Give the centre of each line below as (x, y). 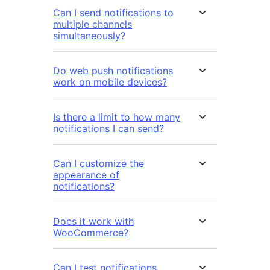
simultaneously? (89, 36)
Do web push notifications (113, 71)
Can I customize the (99, 164)
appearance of (86, 175)
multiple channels (93, 24)
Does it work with (93, 221)
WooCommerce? (91, 233)
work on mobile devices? (110, 82)
